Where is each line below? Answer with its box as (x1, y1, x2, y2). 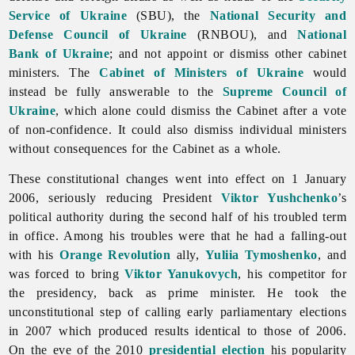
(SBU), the (126, 8, 210, 22)
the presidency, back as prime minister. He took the (8, 285, 347, 300)
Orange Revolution (59, 247, 171, 261)
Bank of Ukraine (8, 46, 110, 60)
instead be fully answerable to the (8, 84, 223, 98)
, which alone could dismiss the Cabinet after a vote (55, 103, 347, 117)
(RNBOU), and (186, 27, 298, 41)
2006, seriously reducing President (8, 190, 222, 204)
